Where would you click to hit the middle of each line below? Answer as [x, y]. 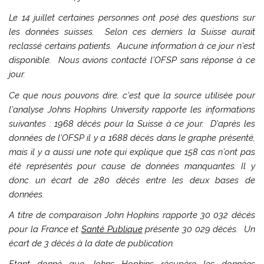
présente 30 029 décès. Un [199, 229]
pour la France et [45, 229]
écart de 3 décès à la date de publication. [92, 243]
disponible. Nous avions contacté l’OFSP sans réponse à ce [132, 60]
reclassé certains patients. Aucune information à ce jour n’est [132, 46]
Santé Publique [112, 229]
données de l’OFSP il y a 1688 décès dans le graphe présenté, [132, 138]
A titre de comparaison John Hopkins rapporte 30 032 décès [132, 215]
